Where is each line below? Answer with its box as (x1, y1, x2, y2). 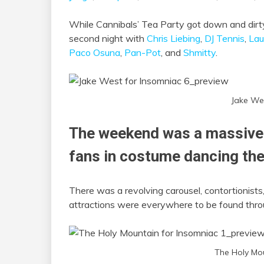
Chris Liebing (147, 32, 200, 44)
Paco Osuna (69, 46, 120, 58)
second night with (69, 32, 147, 44)
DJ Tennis (204, 32, 245, 44)
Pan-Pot (124, 46, 161, 58)
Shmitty (183, 46, 216, 58)
